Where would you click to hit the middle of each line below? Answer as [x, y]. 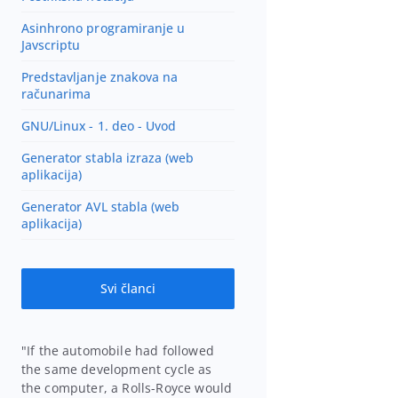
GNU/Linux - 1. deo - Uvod [99, 125]
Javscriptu [51, 44]
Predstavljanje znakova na [99, 76]
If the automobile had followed [120, 350]
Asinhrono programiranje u [103, 28]
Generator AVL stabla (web [100, 206]
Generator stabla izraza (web [107, 157]
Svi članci [128, 289]
